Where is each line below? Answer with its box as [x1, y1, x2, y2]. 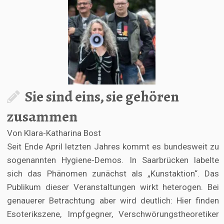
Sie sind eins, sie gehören [25, 86, 179, 107]
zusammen [7, 106, 78, 127]
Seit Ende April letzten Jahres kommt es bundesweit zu [7, 141, 219, 152]
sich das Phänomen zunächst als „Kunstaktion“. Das [7, 168, 219, 179]
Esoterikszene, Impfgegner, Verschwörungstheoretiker [7, 209, 219, 219]
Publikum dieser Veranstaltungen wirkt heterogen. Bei [7, 182, 219, 192]
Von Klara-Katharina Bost [7, 128, 101, 138]
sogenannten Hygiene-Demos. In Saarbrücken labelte [7, 155, 219, 165]
